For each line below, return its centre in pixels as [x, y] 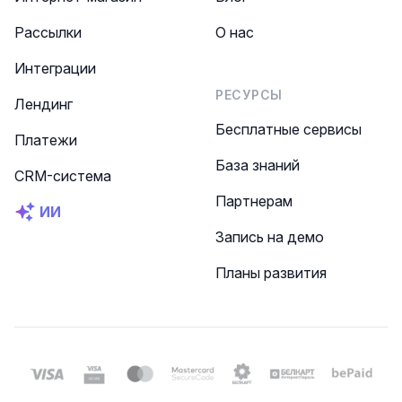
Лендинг [44, 104]
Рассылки [48, 32]
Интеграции [55, 68]
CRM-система [63, 176]
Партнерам [254, 201]
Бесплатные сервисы [288, 129]
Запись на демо [270, 237]
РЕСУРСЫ [249, 95]
